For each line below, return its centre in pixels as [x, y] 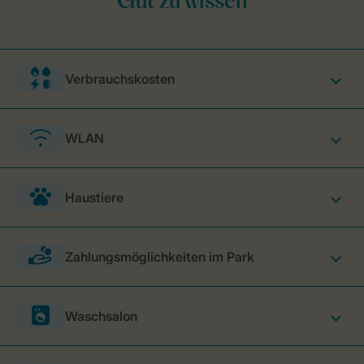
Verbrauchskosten [120, 79]
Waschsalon [101, 316]
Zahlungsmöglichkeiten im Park [160, 257]
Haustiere [94, 197]
